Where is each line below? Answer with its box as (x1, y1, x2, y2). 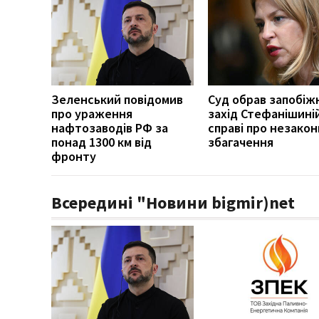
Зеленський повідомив (51, 90, 183, 108)
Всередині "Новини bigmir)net (51, 191, 295, 214)
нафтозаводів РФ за (51, 119, 168, 136)
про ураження (51, 105, 132, 122)
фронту (51, 147, 96, 164)
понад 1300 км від (51, 133, 152, 150)
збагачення (208, 133, 273, 150)
